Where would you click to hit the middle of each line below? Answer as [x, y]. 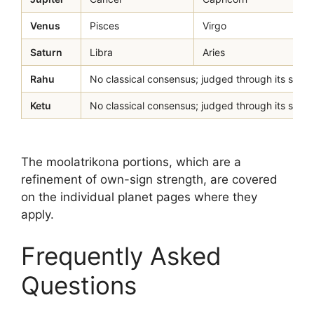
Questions [79, 285]
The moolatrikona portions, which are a [131, 162]
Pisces [104, 25]
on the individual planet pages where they [139, 197]
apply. [37, 214]
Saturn [46, 52]
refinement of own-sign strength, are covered [149, 179]
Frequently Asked [121, 256]
